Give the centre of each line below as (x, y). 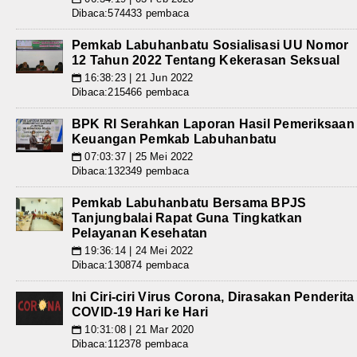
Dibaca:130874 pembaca (131, 265)
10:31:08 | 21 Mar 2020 (138, 329)
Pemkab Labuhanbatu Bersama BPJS (189, 202)
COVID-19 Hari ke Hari (140, 312)
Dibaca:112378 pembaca (130, 343)
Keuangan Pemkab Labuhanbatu (175, 139)
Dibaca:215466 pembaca (131, 92)
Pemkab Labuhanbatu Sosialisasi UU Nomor (210, 45)
